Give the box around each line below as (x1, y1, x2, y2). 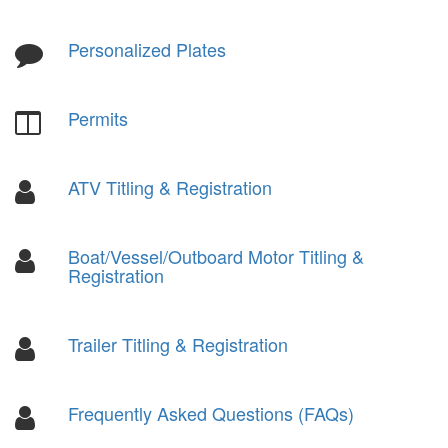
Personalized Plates (68, 35, 227, 62)
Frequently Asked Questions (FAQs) (68, 399, 355, 426)
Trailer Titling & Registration (68, 330, 289, 357)
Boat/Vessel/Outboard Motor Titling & (68, 242, 365, 269)
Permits (68, 104, 129, 131)
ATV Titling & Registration (68, 173, 273, 200)
